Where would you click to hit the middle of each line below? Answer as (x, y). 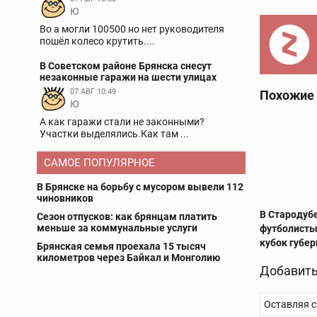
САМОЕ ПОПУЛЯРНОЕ (99, 163)
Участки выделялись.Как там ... (114, 134)
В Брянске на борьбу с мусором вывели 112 (140, 187)
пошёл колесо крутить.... (97, 41)
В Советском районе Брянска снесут (126, 66)
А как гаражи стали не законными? (122, 122)
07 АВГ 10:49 (93, 92)
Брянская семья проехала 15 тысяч (121, 246)
